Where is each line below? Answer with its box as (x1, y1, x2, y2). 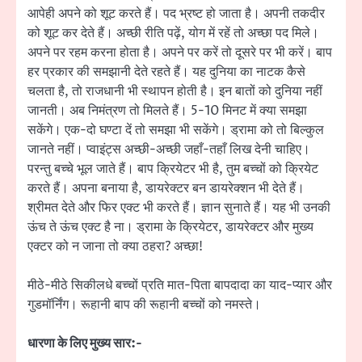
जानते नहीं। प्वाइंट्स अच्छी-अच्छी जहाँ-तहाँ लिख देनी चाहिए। (27, 140, 310, 158)
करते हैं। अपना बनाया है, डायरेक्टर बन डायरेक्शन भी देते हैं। (27, 179, 305, 197)
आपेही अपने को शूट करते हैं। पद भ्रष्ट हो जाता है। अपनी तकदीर (27, 4, 325, 23)
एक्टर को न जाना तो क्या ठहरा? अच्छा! (27, 237, 203, 255)
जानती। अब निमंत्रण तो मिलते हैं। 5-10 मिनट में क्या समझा (27, 101, 307, 120)
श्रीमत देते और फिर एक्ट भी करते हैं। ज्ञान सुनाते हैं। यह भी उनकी (27, 198, 330, 217)
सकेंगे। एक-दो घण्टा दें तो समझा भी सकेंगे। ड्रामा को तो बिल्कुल (27, 120, 324, 139)
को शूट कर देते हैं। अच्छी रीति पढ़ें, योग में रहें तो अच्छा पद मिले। (27, 23, 319, 42)
